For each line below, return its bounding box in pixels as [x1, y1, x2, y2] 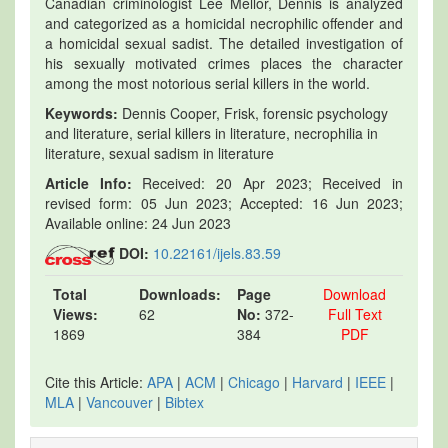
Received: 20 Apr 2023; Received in [131, 172, 404, 193]
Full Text [327, 303, 382, 324]
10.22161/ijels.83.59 [153, 242, 281, 263]
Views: [53, 303, 98, 324]
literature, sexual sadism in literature [45, 142, 274, 163]
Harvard [292, 371, 343, 392]
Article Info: [45, 172, 132, 193]
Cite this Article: [45, 371, 147, 392]
